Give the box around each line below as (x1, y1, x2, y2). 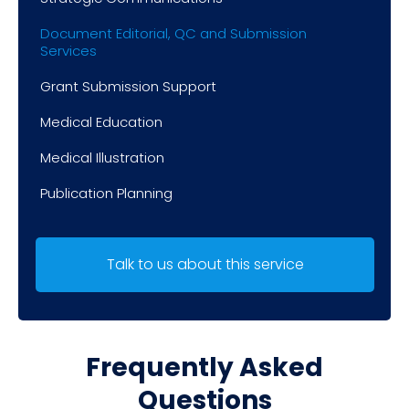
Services (40, 41, 97, 61)
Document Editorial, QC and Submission (40, 24, 307, 44)
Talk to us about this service (106, 254, 304, 276)
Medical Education (40, 112, 163, 132)
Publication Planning (40, 184, 173, 204)
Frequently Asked (86, 350, 323, 386)
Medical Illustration (40, 148, 164, 168)
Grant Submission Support (40, 77, 216, 97)
